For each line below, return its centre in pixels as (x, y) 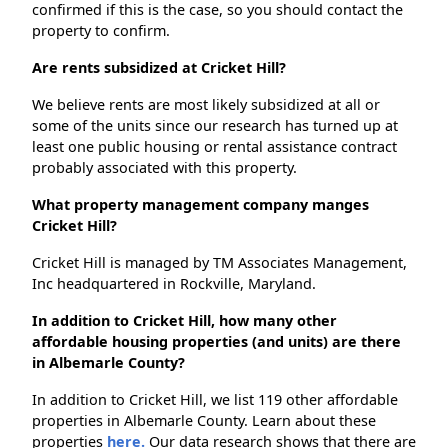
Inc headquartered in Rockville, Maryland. (174, 284)
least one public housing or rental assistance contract (214, 147)
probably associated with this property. (164, 168)
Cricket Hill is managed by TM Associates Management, (219, 263)
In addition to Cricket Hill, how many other (184, 321)
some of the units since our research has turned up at (215, 126)
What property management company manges (200, 205)
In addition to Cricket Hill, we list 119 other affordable (215, 400)
